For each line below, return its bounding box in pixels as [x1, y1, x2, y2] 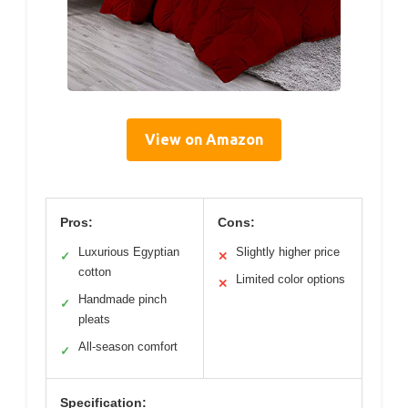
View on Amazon [145, 131, 263, 148]
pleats [78, 312, 110, 327]
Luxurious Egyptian [78, 245, 179, 260]
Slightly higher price [236, 245, 340, 260]
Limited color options [236, 272, 345, 287]
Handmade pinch [78, 292, 167, 307]
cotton [78, 265, 111, 280]
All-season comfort [78, 340, 178, 354]
